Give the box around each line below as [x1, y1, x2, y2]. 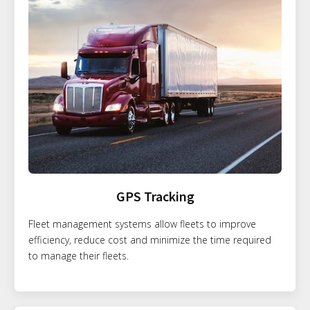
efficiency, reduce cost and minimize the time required [28, 233, 271, 247]
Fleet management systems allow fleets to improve [28, 217, 256, 231]
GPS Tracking [116, 188, 194, 206]
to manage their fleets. [28, 249, 129, 263]
